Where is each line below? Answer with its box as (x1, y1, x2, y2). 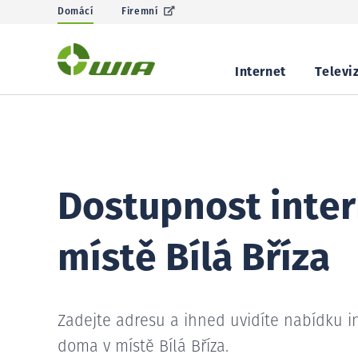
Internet (235, 66, 286, 78)
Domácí (58, 7, 93, 17)
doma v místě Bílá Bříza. (58, 339, 229, 355)
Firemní (121, 7, 158, 17)
